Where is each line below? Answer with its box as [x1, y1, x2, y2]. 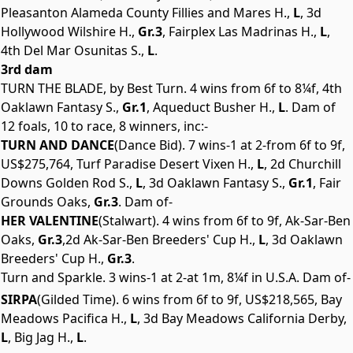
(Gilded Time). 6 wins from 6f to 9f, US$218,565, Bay [37, 291, 342, 308]
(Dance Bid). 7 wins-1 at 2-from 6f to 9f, [114, 136, 345, 154]
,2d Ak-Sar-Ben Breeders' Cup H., [62, 231, 255, 248]
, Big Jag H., [8, 329, 73, 346]
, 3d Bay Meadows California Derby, [137, 310, 347, 327]
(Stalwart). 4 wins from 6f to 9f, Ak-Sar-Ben [98, 212, 351, 229]
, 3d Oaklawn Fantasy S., [143, 174, 285, 191]
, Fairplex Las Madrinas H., [162, 23, 317, 40]
